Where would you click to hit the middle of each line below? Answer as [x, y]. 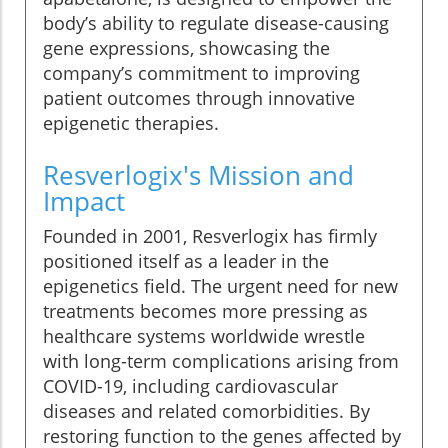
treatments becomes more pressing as [205, 311]
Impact [84, 201]
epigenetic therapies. [131, 123]
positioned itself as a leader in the [186, 261]
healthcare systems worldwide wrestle [204, 336]
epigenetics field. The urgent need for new [220, 286]
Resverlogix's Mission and [198, 175]
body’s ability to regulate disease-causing [216, 23]
